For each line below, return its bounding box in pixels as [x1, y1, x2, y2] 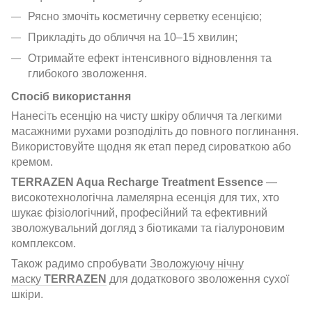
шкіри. [11, 288, 43, 301]
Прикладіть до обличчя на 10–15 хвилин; [28, 31, 237, 43]
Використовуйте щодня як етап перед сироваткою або [11, 141, 291, 153]
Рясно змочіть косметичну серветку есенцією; [28, 10, 262, 22]
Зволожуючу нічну [150, 258, 244, 270]
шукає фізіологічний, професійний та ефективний [11, 207, 267, 219]
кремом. [11, 156, 53, 169]
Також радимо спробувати [11, 258, 150, 270]
